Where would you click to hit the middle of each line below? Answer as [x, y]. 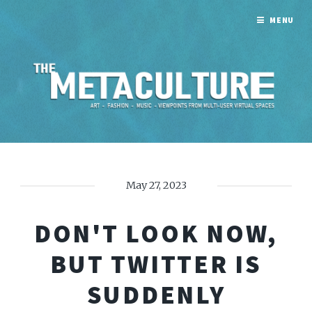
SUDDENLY [156, 294]
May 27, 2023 [156, 186]
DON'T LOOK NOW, [156, 233]
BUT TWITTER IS [156, 264]
